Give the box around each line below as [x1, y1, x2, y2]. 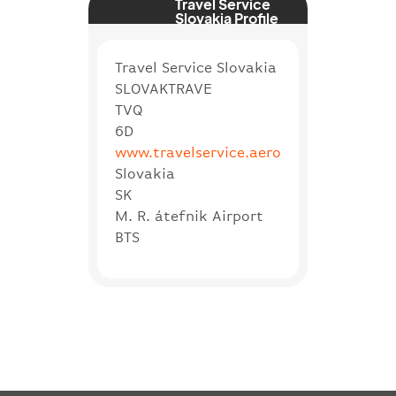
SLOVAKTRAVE [115, 80, 212, 97]
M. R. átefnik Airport [115, 207, 263, 225]
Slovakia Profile [175, 8, 279, 27]
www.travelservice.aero [115, 143, 281, 161]
